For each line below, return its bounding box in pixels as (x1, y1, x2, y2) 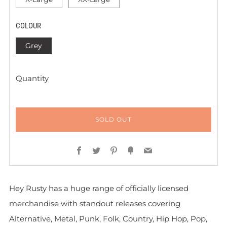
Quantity (16, 73, 49, 83)
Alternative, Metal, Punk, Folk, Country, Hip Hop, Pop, (9, 214, 207, 223)
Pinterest (117, 145, 155, 155)
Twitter (100, 145, 128, 155)
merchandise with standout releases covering (9, 199, 180, 208)
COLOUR (16, 21, 41, 30)
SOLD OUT (95, 116, 132, 123)
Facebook (83, 145, 123, 155)
